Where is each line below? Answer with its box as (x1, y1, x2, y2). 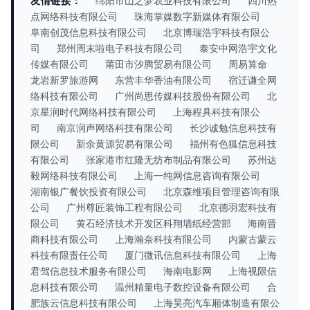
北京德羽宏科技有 (199, 201, 277, 213)
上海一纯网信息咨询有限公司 (134, 170, 260, 181)
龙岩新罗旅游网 (30, 74, 98, 86)
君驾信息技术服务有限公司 (30, 265, 147, 277)
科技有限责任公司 (30, 249, 108, 261)
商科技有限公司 (30, 233, 98, 245)
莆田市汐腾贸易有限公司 (105, 58, 212, 70)
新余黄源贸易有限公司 (76, 138, 173, 149)
